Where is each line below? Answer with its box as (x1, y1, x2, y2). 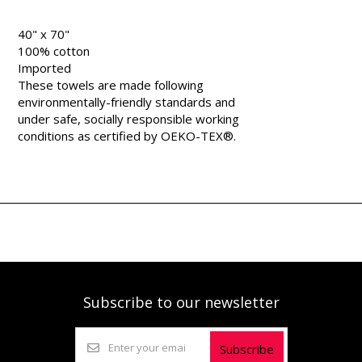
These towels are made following (18, 76, 204, 93)
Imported (18, 59, 72, 76)
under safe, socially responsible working (18, 110, 240, 127)
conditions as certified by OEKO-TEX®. (18, 127, 237, 144)
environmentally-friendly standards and (18, 93, 236, 110)
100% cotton (18, 42, 90, 59)
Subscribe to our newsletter (82, 292, 280, 312)
